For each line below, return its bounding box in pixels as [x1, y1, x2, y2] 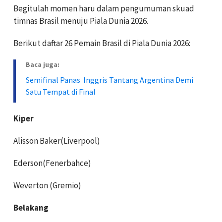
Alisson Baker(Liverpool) [13, 135, 100, 146]
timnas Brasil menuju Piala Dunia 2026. [13, 15, 148, 26]
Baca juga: [26, 59, 59, 69]
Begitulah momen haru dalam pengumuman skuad [13, 2, 194, 14]
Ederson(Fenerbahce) [13, 157, 91, 168]
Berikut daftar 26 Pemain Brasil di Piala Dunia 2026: [13, 37, 190, 49]
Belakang [13, 202, 49, 213]
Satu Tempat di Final [26, 86, 96, 97]
